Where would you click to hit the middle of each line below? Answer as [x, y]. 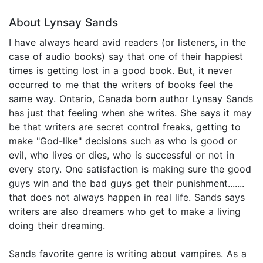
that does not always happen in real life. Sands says [127, 197]
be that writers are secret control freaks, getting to [125, 127]
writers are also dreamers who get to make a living [125, 211]
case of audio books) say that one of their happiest [126, 56]
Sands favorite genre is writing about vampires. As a [128, 253]
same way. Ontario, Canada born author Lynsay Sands [131, 98]
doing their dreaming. [57, 225]
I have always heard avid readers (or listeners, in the [127, 42]
